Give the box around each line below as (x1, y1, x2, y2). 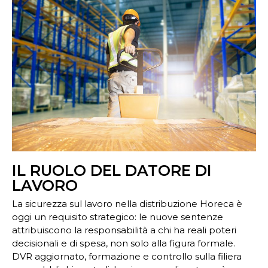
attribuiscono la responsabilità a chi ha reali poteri (12, 224, 236, 236)
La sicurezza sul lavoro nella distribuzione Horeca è (12, 198, 242, 210)
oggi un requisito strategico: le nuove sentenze (12, 211, 223, 223)
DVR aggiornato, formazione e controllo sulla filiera (12, 251, 242, 263)
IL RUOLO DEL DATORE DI (12, 162, 212, 180)
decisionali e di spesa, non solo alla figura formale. (12, 237, 235, 249)
